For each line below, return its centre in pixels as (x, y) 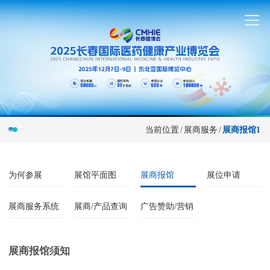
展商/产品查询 (101, 206)
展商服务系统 (33, 206)
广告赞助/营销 (167, 206)
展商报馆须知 (39, 251)
